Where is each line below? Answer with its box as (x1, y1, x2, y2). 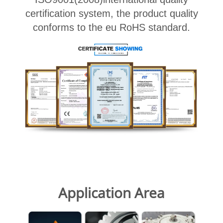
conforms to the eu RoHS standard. (33, 22, 190, 33)
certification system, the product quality (25, 8, 198, 19)
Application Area (58, 183, 165, 203)
